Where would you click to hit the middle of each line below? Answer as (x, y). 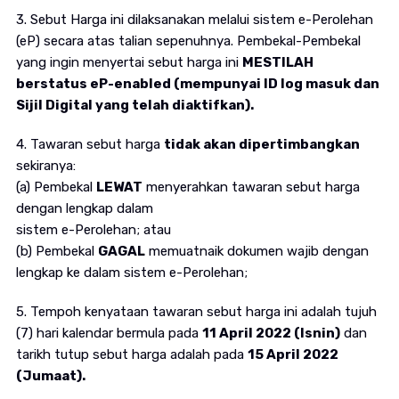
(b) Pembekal (57, 252)
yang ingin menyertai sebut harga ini (129, 63)
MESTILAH (277, 63)
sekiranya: (45, 166)
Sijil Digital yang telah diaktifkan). (134, 106)
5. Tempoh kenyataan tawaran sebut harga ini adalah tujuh (196, 312)
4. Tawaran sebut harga (90, 145)
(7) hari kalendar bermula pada (109, 334)
